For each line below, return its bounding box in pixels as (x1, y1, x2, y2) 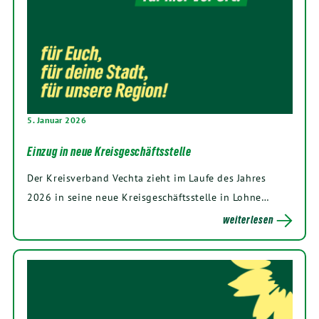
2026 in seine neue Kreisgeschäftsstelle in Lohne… (27, 189, 270, 204)
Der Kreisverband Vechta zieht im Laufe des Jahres (27, 170, 266, 184)
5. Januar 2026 (27, 114, 86, 125)
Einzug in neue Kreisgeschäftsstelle (27, 144, 192, 159)
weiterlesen (223, 213, 274, 226)
